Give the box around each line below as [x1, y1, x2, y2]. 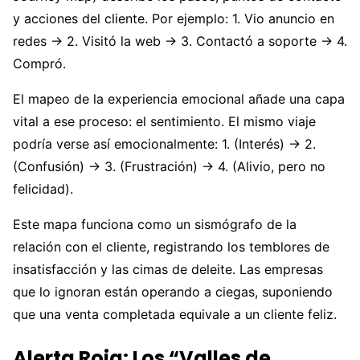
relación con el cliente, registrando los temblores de [13, 238, 329, 255]
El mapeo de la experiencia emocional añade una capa [13, 90, 345, 107]
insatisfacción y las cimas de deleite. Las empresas [13, 260, 323, 277]
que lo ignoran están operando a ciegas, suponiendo [13, 283, 333, 300]
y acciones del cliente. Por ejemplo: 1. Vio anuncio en [13, 10, 334, 27]
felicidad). [13, 180, 73, 197]
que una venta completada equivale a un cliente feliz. [13, 305, 337, 322]
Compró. [13, 55, 66, 72]
